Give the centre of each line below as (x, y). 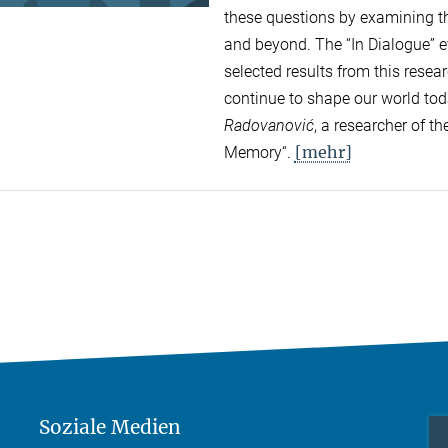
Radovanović (268, 126)
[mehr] (323, 152)
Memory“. (259, 153)
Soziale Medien (110, 427)
